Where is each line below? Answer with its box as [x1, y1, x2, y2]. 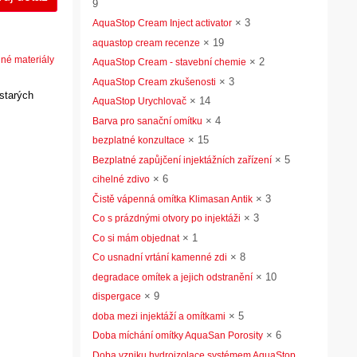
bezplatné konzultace [92, 135, 185, 146]
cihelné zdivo [92, 174, 150, 185]
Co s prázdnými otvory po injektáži [92, 213, 241, 224]
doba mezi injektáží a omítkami [92, 310, 226, 322]
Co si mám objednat [92, 232, 179, 244]
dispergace [92, 291, 141, 302]
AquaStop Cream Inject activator [92, 18, 232, 29]
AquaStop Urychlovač [92, 96, 186, 107]
